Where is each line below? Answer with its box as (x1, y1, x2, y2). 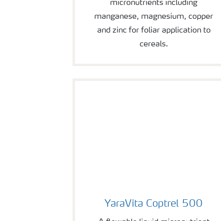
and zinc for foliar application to (97, 26, 211, 35)
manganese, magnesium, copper (94, 12, 214, 21)
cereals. (139, 40, 168, 48)
